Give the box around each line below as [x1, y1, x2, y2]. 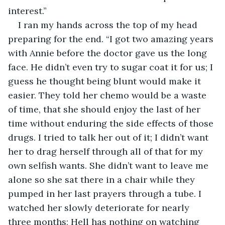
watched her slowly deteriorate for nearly [8, 201, 192, 213]
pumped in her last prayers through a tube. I [8, 187, 204, 199]
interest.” [8, 5, 47, 17]
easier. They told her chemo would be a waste [8, 89, 209, 101]
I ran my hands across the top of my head [18, 19, 200, 31]
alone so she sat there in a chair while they [8, 173, 197, 185]
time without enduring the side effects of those [8, 117, 216, 129]
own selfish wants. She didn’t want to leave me [8, 159, 211, 171]
